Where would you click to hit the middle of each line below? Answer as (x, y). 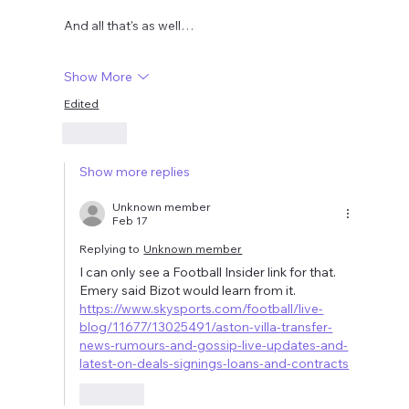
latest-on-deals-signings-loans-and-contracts (215, 364)
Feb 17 (131, 221)
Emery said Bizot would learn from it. (191, 291)
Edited (82, 104)
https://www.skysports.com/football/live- (202, 309)
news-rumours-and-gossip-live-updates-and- (214, 346)
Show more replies (135, 172)
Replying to (110, 249)
